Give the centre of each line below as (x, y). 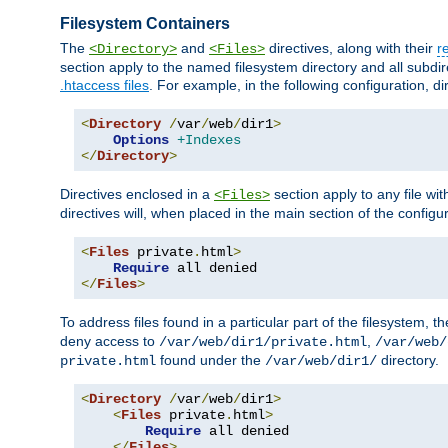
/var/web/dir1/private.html (263, 342)
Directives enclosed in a (137, 194)
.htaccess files (104, 85)
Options (141, 140)
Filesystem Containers (145, 23)
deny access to (109, 341)
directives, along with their (351, 48)
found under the (210, 360)
